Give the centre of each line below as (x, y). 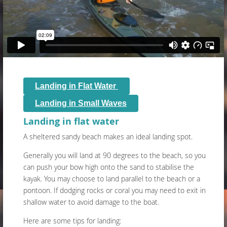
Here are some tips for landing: (72, 221)
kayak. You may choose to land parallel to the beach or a (112, 179)
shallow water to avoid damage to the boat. (91, 202)
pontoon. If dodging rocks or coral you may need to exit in (115, 191)
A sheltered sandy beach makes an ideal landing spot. (109, 137)
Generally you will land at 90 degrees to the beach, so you (115, 156)
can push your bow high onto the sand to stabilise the (109, 167)
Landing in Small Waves (81, 103)
